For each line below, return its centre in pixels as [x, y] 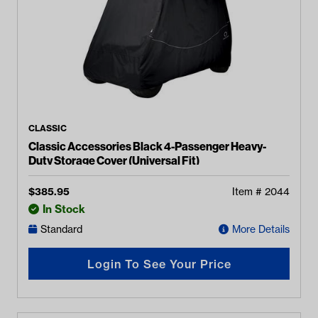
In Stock [64, 209]
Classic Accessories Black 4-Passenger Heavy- [147, 146]
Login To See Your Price [159, 264]
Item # [248, 192]
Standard [61, 229]
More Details [261, 229]
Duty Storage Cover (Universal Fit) [114, 160]
